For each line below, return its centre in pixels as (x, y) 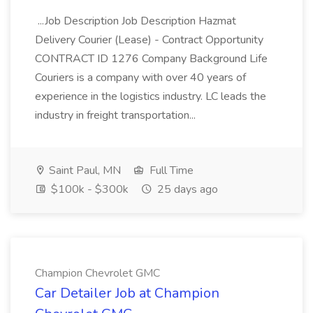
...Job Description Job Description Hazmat (136, 21)
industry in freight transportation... (117, 115)
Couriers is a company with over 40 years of (140, 78)
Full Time (170, 170)
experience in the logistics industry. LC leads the (151, 96)
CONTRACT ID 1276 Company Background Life (151, 59)
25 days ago (186, 189)
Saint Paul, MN (83, 170)
